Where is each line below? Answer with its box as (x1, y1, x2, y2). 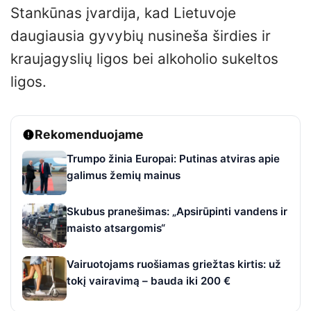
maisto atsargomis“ (67, 221, 165, 235)
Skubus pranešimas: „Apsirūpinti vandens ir (67, 204, 287, 218)
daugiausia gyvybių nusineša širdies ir (10, 26, 271, 44)
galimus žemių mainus (67, 168, 180, 182)
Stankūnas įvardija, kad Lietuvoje (10, 3, 236, 22)
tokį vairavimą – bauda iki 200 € (67, 274, 230, 287)
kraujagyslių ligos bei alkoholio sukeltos (10, 49, 278, 67)
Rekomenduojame (35, 126, 144, 142)
